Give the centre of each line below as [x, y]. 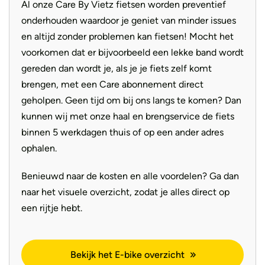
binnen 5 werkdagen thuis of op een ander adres [122, 132]
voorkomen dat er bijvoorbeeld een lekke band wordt [132, 52]
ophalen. [39, 148]
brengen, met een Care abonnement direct [112, 84]
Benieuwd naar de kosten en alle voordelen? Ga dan [130, 176]
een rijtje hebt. [52, 208]
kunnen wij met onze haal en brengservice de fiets [128, 116]
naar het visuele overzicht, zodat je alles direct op [125, 192]
